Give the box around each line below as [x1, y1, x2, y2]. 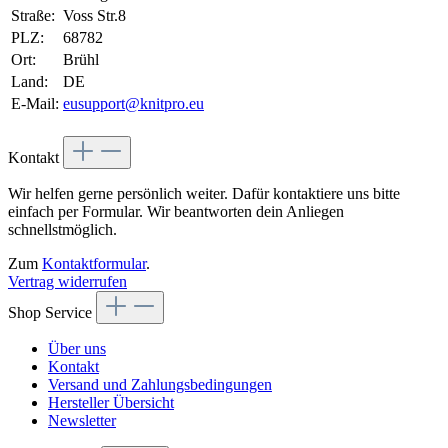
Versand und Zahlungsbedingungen [48, 375, 272, 393]
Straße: [11, 6, 55, 24]
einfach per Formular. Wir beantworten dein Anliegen [8, 202, 344, 220]
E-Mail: [11, 94, 59, 112]
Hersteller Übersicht [48, 393, 174, 411]
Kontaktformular [42, 254, 146, 272]
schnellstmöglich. [8, 220, 117, 238]
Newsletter [48, 411, 116, 429]
